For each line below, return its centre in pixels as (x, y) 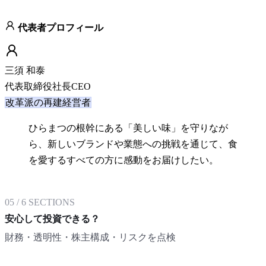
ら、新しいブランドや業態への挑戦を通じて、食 (133, 144)
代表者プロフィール (59, 27)
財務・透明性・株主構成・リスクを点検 (90, 237)
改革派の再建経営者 (48, 102)
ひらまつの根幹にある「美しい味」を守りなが (128, 128)
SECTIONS (50, 202)
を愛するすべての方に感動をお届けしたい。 (123, 160)
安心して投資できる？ (52, 218)
